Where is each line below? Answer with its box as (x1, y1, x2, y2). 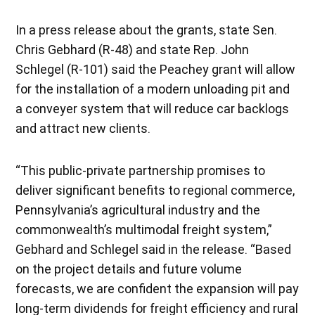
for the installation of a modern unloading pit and (15, 81, 290, 96)
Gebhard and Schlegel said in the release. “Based (15, 241, 292, 257)
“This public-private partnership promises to (15, 162, 266, 178)
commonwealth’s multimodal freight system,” (15, 221, 273, 237)
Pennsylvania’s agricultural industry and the (15, 202, 261, 217)
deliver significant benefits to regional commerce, (15, 182, 295, 198)
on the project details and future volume (15, 261, 243, 276)
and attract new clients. (15, 120, 151, 136)
